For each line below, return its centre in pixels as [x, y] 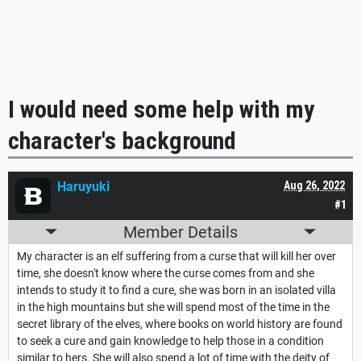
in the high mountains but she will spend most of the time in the [173, 307]
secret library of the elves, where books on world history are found [180, 324]
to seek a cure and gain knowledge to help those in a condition [170, 340]
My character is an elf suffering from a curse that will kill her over [176, 256]
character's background [122, 140]
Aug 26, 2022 [314, 185]
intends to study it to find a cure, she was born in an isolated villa [176, 290]
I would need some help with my [161, 109]
